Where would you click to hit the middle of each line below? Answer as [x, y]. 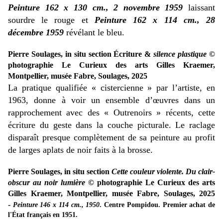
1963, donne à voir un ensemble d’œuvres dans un [111, 100]
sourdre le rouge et [51, 20]
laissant [199, 8]
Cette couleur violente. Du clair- [163, 172]
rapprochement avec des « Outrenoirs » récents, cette [111, 113]
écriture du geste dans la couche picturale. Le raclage [111, 125]
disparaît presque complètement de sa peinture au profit [111, 138]
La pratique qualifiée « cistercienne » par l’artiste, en [111, 88]
